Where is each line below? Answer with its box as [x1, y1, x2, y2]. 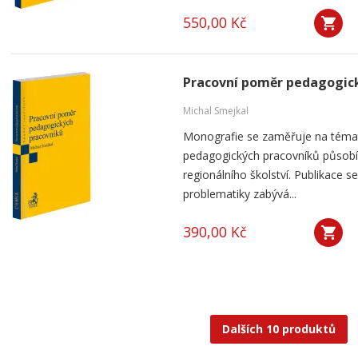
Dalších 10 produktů [222, 321, 336, 336]
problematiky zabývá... [183, 186, 296, 201]
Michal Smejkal [183, 104, 249, 117]
